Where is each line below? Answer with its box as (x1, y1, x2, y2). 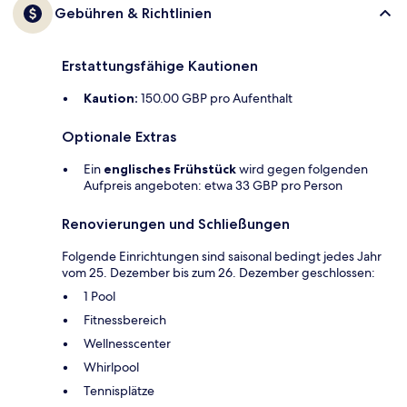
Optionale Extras (62, 127, 176, 145)
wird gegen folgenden (236, 160, 368, 177)
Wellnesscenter (84, 334, 171, 352)
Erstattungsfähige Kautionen (62, 56, 258, 74)
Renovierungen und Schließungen (62, 214, 290, 233)
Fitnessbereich (84, 311, 166, 328)
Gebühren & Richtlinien (55, 4, 212, 22)
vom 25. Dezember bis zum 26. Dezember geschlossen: (62, 263, 375, 281)
